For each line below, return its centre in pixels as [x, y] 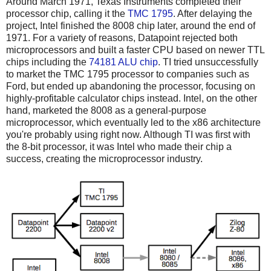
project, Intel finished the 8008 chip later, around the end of [131, 25]
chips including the [47, 62]
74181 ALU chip [123, 62]
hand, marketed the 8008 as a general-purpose [106, 110]
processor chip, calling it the [67, 13]
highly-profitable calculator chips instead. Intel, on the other [132, 98]
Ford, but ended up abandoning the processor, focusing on [131, 86]
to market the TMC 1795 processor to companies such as [128, 74]
